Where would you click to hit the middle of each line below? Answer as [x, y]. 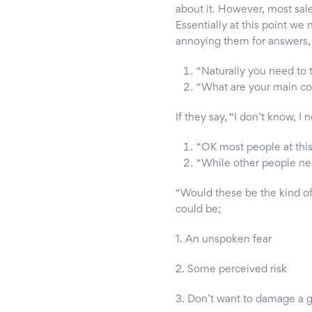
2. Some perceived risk [231, 270]
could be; [198, 210]
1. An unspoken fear [224, 240]
